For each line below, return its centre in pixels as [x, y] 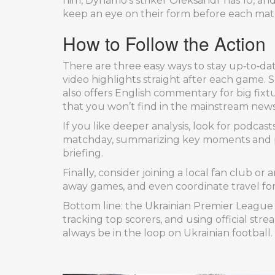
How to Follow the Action [164, 43]
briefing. [83, 153]
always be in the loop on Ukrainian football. [168, 233]
